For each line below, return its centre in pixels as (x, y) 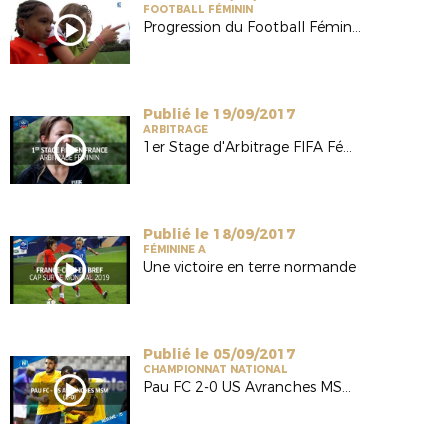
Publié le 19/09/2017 (219, 114)
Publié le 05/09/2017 (219, 354)
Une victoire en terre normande (250, 267)
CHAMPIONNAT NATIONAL (216, 369)
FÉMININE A (175, 249)
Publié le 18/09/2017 (219, 234)
